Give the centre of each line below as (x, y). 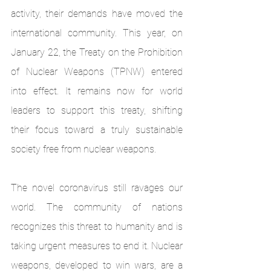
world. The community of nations (97, 207)
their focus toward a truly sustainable (97, 130)
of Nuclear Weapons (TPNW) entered (97, 72)
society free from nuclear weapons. (83, 149)
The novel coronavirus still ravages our (97, 188)
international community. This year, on (97, 33)
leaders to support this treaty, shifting (97, 111)
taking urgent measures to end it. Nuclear (97, 246)
